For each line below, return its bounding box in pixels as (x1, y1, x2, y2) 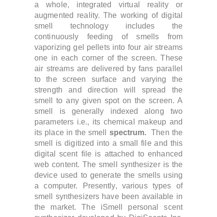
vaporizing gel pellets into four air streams (34, 43, 183, 51)
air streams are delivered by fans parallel (34, 64, 183, 73)
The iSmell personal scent (81, 203, 183, 211)
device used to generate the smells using (34, 171, 183, 179)
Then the (149, 128, 183, 137)
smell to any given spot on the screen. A (34, 96, 183, 105)
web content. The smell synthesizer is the (34, 160, 183, 169)
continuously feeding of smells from (34, 32, 183, 41)
